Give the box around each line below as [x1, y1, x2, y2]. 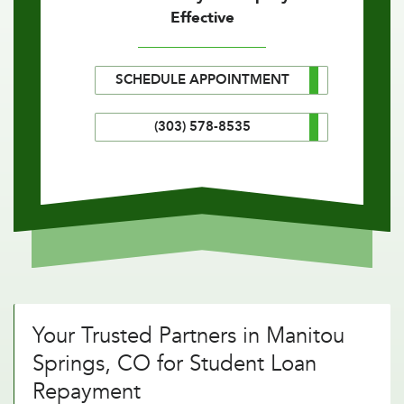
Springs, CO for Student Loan [32, 349, 317, 380]
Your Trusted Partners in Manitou [32, 321, 344, 352]
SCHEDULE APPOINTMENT [115, 70, 289, 90]
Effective [170, 7, 234, 29]
